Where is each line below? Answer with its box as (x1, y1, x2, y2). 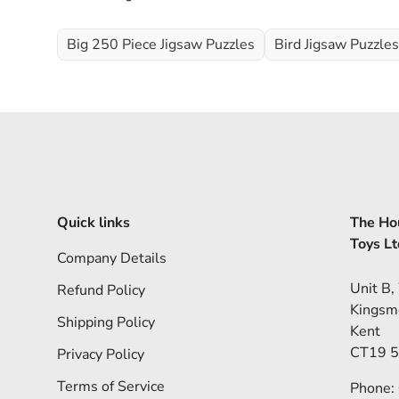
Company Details (57, 248, 167, 269)
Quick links (57, 213, 130, 233)
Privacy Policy (57, 345, 144, 365)
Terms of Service (57, 377, 165, 397)
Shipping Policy (57, 313, 155, 333)
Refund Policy (57, 281, 145, 301)
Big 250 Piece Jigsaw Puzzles (67, 34, 255, 54)
